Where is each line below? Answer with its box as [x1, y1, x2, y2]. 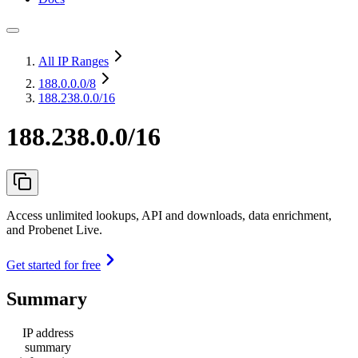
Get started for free [6, 257, 101, 272]
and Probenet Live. [6, 222, 102, 237]
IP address [22, 325, 74, 340]
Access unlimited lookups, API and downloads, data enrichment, [6, 208, 332, 222]
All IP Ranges [38, 54, 109, 68]
